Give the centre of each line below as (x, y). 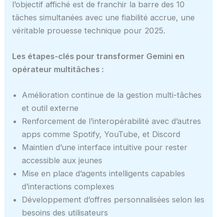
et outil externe (50, 108)
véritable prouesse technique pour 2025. (89, 30)
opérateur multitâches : (58, 69)
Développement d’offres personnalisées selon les (113, 200)
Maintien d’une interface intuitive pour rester (105, 147)
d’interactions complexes (68, 187)
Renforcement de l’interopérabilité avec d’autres (112, 121)
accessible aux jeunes (62, 161)
